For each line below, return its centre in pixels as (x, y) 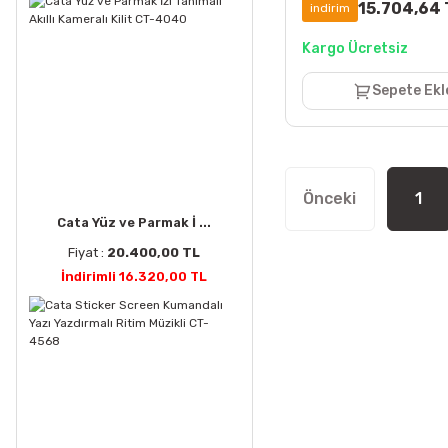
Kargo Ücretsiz (354, 48)
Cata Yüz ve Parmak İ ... (134, 222)
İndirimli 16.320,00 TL (134, 276)
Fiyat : (88, 252)
